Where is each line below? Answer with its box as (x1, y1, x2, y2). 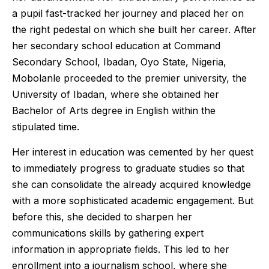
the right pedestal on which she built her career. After (12, 23, 256, 36)
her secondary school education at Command (12, 40, 220, 52)
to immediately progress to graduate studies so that (12, 162, 244, 174)
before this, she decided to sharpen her (12, 210, 192, 223)
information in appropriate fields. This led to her (12, 243, 229, 255)
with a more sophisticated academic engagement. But (12, 194, 253, 207)
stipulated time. (12, 121, 79, 133)
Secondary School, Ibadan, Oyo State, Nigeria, (12, 56, 226, 68)
